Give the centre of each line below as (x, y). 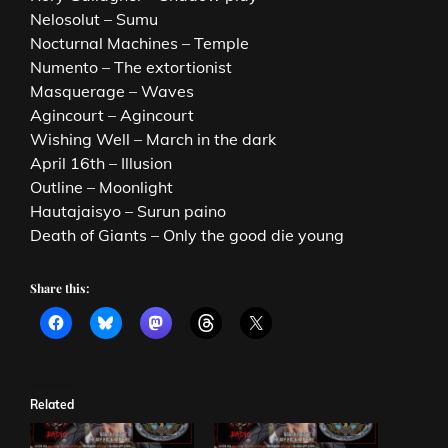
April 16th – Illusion (101, 162)
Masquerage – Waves (112, 90)
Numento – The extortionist (131, 66)
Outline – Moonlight (101, 186)
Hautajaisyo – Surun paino (128, 210)
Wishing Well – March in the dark (153, 138)
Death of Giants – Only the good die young (187, 234)
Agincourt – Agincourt (112, 114)
